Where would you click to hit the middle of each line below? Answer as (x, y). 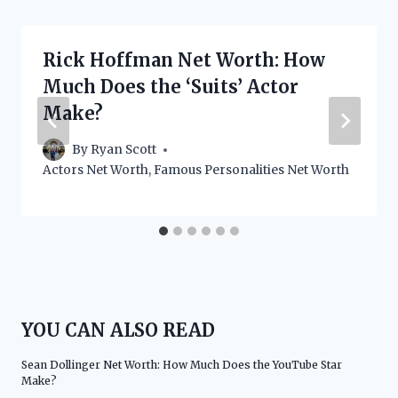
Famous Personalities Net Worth (251, 171)
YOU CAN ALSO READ (118, 330)
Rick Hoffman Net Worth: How (184, 60)
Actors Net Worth (96, 171)
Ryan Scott (124, 150)
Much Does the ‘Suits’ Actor (171, 86)
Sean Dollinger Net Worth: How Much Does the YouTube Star (182, 364)
